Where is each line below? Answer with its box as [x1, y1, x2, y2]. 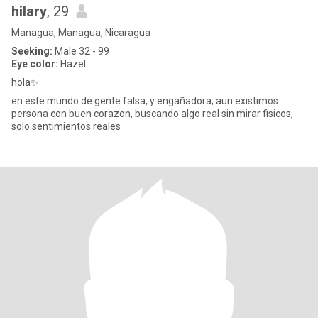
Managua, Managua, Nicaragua [11, 27, 150, 38]
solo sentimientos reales [11, 121, 121, 132]
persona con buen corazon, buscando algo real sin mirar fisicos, [11, 108, 293, 119]
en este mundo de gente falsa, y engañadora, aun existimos [11, 95, 278, 106]
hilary [11, 3, 47, 20]
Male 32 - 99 [53, 45, 109, 57]
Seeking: [11, 45, 53, 57]
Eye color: [11, 58, 58, 70]
